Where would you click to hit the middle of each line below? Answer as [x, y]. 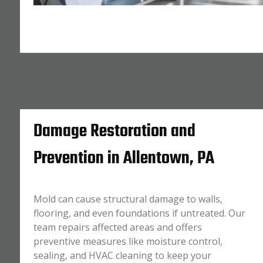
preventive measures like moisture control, [128, 241]
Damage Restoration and [114, 131]
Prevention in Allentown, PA [124, 159]
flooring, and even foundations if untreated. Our [139, 213]
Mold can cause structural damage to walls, [128, 199]
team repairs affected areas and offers [117, 227]
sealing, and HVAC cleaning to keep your [122, 255]
